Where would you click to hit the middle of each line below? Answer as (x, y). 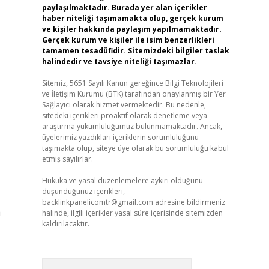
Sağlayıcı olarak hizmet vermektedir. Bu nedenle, (124, 105)
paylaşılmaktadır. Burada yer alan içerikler (124, 8)
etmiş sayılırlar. (67, 159)
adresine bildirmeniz (189, 202)
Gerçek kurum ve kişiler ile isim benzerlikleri (128, 40)
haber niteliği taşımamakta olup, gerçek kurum (132, 18)
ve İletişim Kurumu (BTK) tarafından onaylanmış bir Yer (134, 94)
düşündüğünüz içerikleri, (83, 191)
